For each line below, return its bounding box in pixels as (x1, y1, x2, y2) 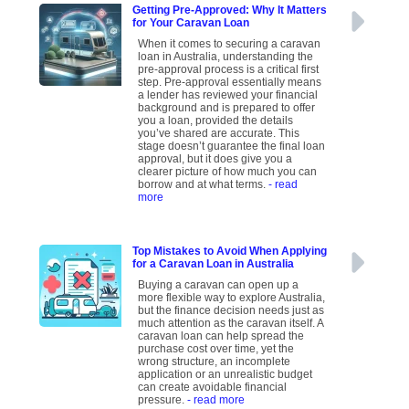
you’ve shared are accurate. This (138, 127, 300, 141)
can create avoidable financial (138, 381, 288, 394)
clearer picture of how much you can (138, 165, 318, 179)
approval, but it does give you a (138, 152, 293, 166)
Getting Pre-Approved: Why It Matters (132, 4, 328, 17)
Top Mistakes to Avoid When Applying (132, 245, 328, 258)
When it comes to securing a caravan (138, 37, 321, 51)
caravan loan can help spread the (138, 330, 305, 343)
